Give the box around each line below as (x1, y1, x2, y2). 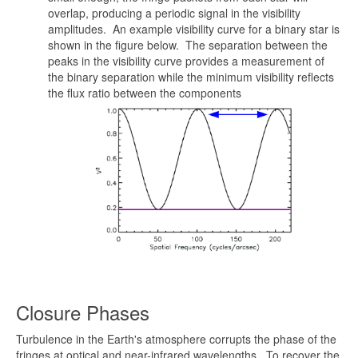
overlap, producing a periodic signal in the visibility (48, 5, 300, 22)
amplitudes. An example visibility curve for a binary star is (48, 21, 340, 38)
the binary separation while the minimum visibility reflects (48, 69, 334, 86)
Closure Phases (16, 298, 149, 327)
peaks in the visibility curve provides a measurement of (48, 53, 324, 70)
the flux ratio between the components (48, 85, 241, 101)
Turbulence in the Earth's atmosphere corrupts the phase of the (16, 331, 336, 348)
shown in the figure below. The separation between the (48, 37, 328, 54)
